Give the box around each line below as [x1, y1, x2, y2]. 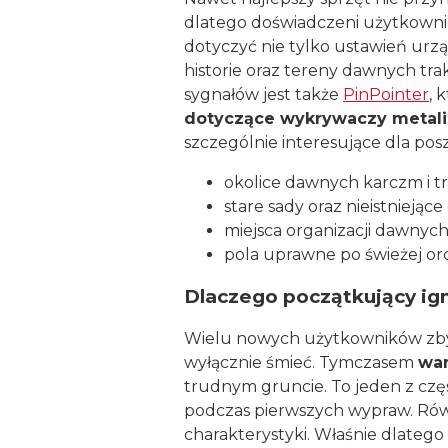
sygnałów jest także [184, 84, 343, 104]
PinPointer [343, 84, 429, 104]
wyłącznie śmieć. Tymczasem [184, 353, 418, 373]
